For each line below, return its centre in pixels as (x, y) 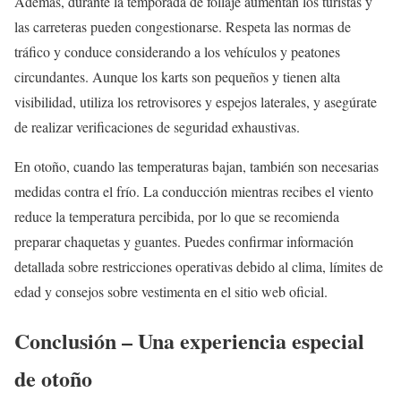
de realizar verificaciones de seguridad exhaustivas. (157, 127)
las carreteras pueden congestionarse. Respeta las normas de (183, 27)
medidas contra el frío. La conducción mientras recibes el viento (194, 192)
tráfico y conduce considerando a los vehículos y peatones (177, 52)
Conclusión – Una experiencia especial (189, 341)
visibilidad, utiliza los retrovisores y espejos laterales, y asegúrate (196, 102)
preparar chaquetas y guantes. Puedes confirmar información (184, 242)
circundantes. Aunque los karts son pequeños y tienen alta (177, 77)
